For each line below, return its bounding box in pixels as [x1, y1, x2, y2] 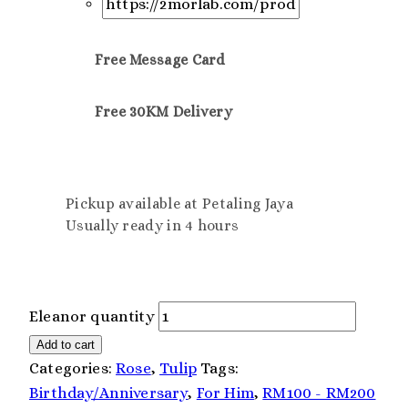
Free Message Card [94, 51, 230, 69]
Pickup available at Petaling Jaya [66, 195, 294, 213]
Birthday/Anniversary [29, 384, 189, 403]
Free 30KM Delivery [94, 102, 233, 120]
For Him [196, 384, 254, 403]
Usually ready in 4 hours [66, 217, 240, 235]
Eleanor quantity [29, 308, 155, 326]
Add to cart [36, 338, 95, 352]
